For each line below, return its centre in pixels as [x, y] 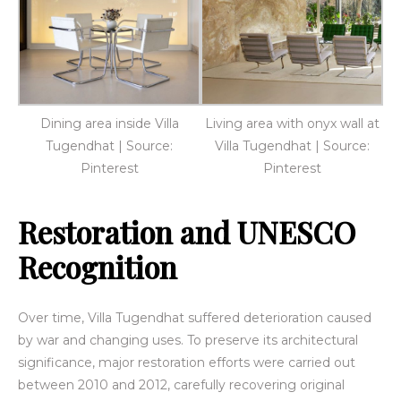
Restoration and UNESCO [187, 231]
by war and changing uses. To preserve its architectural [188, 340]
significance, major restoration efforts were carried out [187, 362]
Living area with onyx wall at [292, 123]
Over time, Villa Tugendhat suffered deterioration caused [195, 317]
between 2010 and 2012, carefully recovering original [181, 384]
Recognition [98, 266]
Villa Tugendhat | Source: [292, 145]
